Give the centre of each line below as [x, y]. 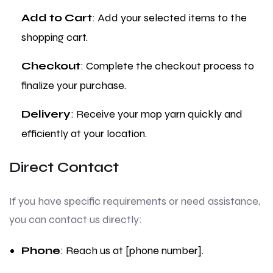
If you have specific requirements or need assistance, [135, 201]
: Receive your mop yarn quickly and [157, 114]
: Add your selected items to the [169, 18]
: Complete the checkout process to [167, 66]
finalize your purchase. [74, 86]
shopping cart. [55, 37]
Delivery [46, 114]
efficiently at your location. [84, 134]
